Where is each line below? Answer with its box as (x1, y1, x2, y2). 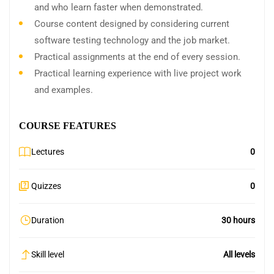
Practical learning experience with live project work (34, 67, 242, 79)
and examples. (34, 84, 93, 95)
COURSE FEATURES (19, 120, 116, 131)
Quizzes (31, 180, 61, 191)
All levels (223, 249, 255, 259)
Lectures (31, 146, 64, 157)
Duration (31, 215, 64, 225)
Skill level (31, 249, 64, 259)
